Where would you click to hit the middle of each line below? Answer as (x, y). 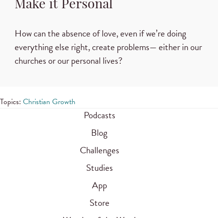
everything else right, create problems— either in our (108, 47)
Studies (99, 167)
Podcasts (99, 115)
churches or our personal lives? (69, 60)
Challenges (99, 150)
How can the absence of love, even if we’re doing (100, 33)
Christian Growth (49, 101)
